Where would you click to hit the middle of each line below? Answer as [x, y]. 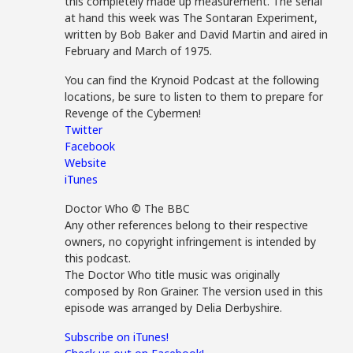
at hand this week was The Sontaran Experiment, [191, 18]
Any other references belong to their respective [187, 225]
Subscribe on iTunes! [117, 337]
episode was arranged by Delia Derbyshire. [174, 308]
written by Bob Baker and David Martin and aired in [197, 34]
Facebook [90, 146]
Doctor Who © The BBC [128, 208]
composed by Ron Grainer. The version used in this [194, 291]
